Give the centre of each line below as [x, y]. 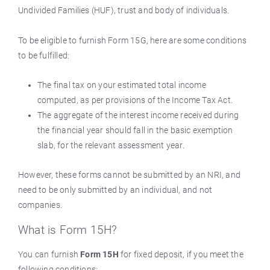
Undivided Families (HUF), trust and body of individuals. [124, 10]
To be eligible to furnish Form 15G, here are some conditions [133, 40]
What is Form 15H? [68, 230]
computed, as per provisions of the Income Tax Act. [135, 100]
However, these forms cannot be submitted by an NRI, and [130, 175]
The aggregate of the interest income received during [138, 115]
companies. [40, 205]
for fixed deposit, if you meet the [182, 254]
